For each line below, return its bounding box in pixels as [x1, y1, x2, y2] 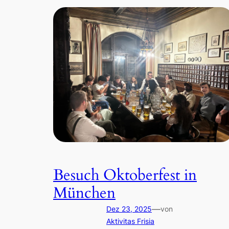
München [53, 183, 116, 204]
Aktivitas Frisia [106, 217, 154, 226]
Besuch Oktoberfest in [53, 165, 197, 186]
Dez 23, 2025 [106, 204, 152, 214]
